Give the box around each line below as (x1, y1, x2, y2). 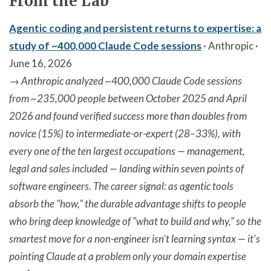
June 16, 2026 (9, 56, 72, 70)
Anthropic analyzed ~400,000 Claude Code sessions (21, 74, 242, 87)
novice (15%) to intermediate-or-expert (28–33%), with (9, 126, 241, 140)
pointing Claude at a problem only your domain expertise (9, 249, 246, 263)
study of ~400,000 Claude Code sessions (9, 39, 201, 52)
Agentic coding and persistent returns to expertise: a (9, 21, 261, 34)
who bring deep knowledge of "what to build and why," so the (9, 214, 261, 227)
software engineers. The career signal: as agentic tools (9, 179, 233, 192)
